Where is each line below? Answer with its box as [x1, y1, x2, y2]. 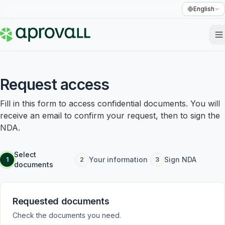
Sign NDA [164, 155, 196, 164]
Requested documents [13, 196, 109, 206]
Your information [89, 155, 148, 164]
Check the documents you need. [13, 211, 121, 219]
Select [14, 150, 36, 159]
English [193, 5, 214, 13]
